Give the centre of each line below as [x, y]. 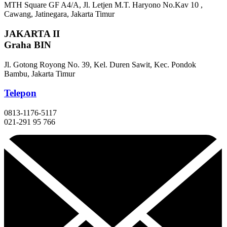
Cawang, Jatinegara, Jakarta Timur [59, 14]
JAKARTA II [32, 34]
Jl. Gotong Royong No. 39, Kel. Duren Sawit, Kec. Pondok [100, 64]
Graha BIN [28, 45]
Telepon [20, 93]
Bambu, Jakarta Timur [40, 73]
